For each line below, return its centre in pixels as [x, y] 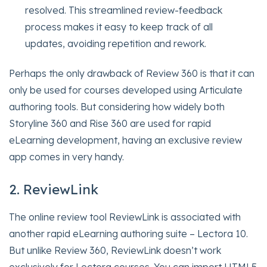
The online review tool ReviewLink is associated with [125, 217]
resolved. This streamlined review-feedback [124, 10]
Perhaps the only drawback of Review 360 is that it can [132, 74]
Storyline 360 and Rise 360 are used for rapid [110, 124]
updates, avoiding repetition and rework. [116, 43]
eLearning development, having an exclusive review [125, 140]
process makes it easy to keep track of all [119, 27]
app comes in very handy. [66, 157]
